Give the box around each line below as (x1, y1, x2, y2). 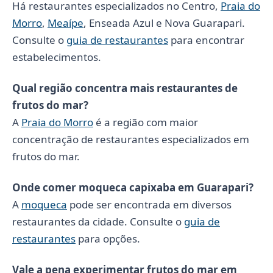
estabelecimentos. (12, 49, 101, 64)
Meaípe (48, 15, 83, 30)
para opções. (76, 231, 140, 246)
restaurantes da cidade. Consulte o (12, 214, 184, 229)
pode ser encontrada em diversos (67, 197, 232, 211)
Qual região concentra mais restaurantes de (12, 80, 238, 95)
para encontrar (168, 32, 244, 47)
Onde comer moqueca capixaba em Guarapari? (12, 180, 253, 194)
